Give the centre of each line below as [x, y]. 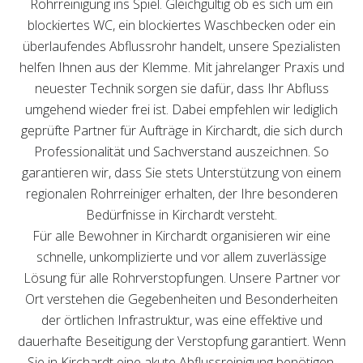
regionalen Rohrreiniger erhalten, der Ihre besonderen [181, 194]
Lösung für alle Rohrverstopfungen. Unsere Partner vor [181, 278]
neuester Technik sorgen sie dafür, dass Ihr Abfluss [181, 88]
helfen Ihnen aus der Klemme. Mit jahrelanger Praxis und [181, 67]
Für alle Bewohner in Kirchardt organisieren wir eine [181, 236]
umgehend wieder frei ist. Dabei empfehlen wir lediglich [181, 109]
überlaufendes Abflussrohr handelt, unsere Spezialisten [181, 46]
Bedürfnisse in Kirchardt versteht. [181, 215]
